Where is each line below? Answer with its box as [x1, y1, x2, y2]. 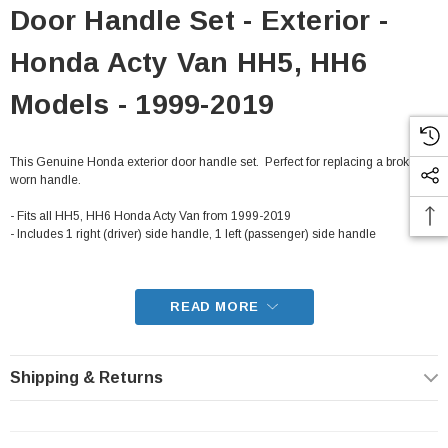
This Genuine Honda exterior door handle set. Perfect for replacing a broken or [10, 155, 437, 169]
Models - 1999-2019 [10, 89, 275, 120]
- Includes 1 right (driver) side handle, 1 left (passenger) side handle [10, 227, 376, 241]
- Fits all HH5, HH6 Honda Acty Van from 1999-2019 [10, 209, 291, 223]
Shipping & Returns [10, 369, 163, 386]
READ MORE [170, 299, 259, 314]
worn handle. [10, 173, 81, 187]
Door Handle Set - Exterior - [10, 5, 388, 36]
